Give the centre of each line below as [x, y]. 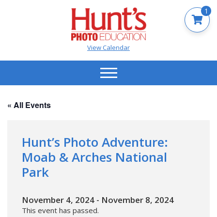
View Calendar [108, 47]
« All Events [29, 105]
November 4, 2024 [58, 200]
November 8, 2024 [138, 200]
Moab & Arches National [94, 157]
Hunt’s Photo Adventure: [95, 142]
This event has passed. [60, 210]
